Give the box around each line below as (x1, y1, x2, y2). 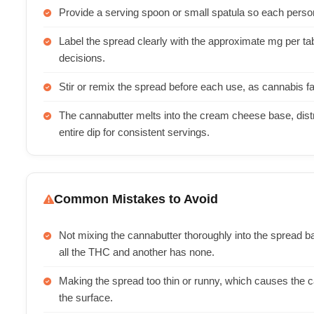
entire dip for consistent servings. (59, 127, 210, 138)
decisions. (59, 53, 105, 64)
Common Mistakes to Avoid (54, 192, 218, 206)
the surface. (59, 292, 113, 303)
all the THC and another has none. (59, 247, 214, 258)
